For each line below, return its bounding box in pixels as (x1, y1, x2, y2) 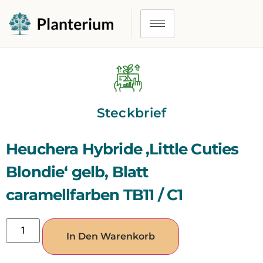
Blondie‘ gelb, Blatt (6, 163, 149, 181)
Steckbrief (96, 105, 167, 121)
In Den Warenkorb (66, 231, 156, 242)
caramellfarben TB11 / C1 (6, 186, 183, 204)
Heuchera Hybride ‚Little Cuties (6, 140, 239, 159)
